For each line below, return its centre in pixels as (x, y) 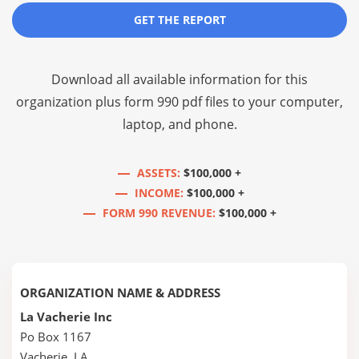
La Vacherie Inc (66, 317)
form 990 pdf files (177, 102)
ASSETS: (159, 173)
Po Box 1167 (56, 337)
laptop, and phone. (179, 124)
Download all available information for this (179, 79)
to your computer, (286, 102)
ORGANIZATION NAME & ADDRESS (120, 292)
